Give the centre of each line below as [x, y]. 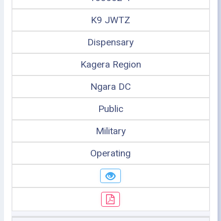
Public [110, 109]
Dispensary [110, 42]
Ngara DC [110, 86]
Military [110, 131]
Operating [110, 153]
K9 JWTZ [110, 20]
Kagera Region [110, 64]
